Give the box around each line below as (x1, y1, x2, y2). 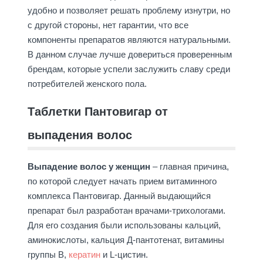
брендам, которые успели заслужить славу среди (27, 64, 230, 74)
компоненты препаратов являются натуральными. (27, 35, 231, 45)
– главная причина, (150, 161, 229, 171)
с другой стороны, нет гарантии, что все (27, 20, 188, 30)
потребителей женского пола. (27, 79, 147, 89)
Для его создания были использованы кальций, (27, 220, 221, 230)
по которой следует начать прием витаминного (27, 176, 217, 186)
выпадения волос (27, 129, 132, 141)
